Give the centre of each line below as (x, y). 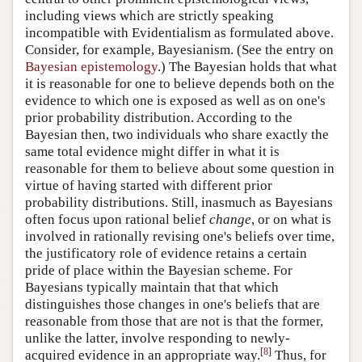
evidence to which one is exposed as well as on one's (175, 101)
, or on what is (291, 220)
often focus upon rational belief (117, 220)
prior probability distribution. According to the (159, 118)
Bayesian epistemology (91, 67)
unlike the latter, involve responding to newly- (158, 339)
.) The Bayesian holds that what (247, 67)
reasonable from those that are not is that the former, (174, 322)
